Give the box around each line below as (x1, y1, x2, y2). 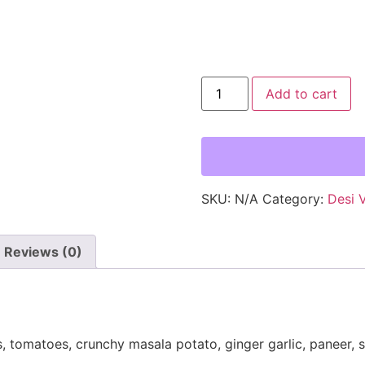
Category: (262, 190, 328, 207)
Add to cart (265, 85, 337, 102)
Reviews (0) (4, 243, 82, 260)
